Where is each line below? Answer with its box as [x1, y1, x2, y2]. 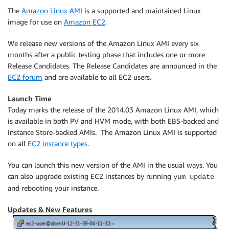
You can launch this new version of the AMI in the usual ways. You [8, 161, 218, 169]
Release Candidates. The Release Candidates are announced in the [8, 61, 217, 70]
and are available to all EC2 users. [42, 73, 151, 81]
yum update [173, 173, 214, 181]
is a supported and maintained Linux [82, 6, 201, 15]
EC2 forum [8, 73, 42, 81]
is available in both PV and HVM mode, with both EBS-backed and [8, 117, 219, 125]
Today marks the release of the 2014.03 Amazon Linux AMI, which [8, 105, 219, 114]
